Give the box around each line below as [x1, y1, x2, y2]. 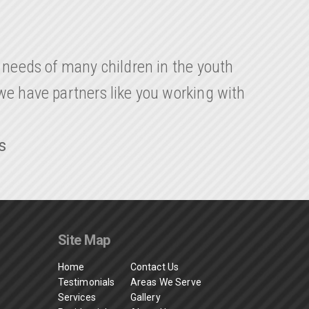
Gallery [130, 292, 161, 303]
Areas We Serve [130, 277, 202, 288]
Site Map [57, 232, 110, 248]
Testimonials [57, 277, 115, 288]
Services [57, 292, 96, 303]
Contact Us [130, 261, 179, 272]
